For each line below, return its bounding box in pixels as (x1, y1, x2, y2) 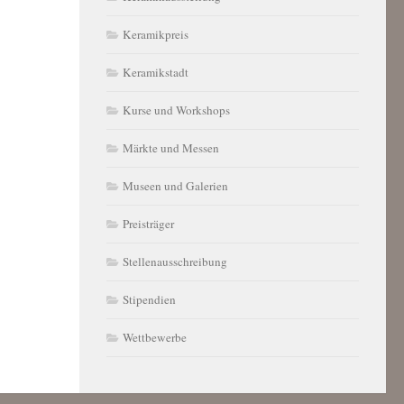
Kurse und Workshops (123, 102, 230, 118)
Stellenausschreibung (123, 253, 227, 270)
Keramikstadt (123, 64, 188, 80)
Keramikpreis (123, 26, 188, 42)
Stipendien (123, 291, 176, 308)
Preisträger (123, 216, 174, 232)
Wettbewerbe (123, 329, 187, 345)
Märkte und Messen (123, 140, 219, 156)
